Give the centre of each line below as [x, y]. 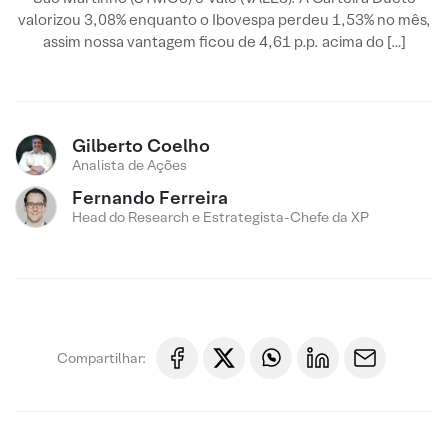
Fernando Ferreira [150, 197]
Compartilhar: [101, 357]
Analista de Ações [129, 165]
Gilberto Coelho [141, 145]
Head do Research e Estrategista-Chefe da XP [220, 217]
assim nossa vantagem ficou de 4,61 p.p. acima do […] [224, 41]
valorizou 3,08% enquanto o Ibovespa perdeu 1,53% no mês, [224, 19]
